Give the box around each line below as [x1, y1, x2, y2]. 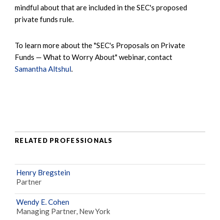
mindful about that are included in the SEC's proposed [15, 2, 187, 12]
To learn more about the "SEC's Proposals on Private [15, 40, 185, 50]
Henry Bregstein [16, 167, 70, 177]
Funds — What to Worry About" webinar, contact [15, 52, 172, 61]
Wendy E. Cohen [16, 197, 69, 206]
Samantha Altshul [15, 64, 71, 73]
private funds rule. [15, 14, 74, 24]
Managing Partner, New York [16, 206, 110, 216]
